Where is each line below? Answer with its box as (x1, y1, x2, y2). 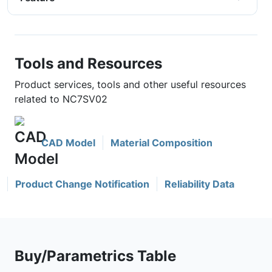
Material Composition (110, 137, 212, 149)
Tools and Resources (15, 54, 162, 72)
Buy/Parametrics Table (15, 246, 176, 265)
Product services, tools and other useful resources (15, 78, 246, 90)
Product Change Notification (15, 178, 149, 190)
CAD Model (41, 137, 95, 149)
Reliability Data (165, 178, 234, 190)
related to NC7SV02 (15, 93, 107, 105)
